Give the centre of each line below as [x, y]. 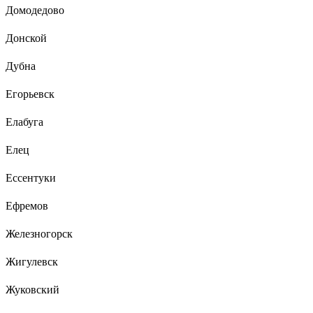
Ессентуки [31, 177]
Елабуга [24, 122]
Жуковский [32, 289]
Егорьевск [30, 94]
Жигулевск [32, 261]
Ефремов [27, 205]
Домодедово [35, 10]
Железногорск [39, 233]
